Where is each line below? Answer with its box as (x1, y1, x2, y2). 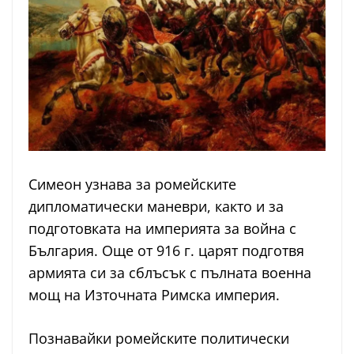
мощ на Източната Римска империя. (28, 284, 280, 304)
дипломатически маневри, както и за (28, 196, 284, 216)
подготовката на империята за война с (28, 218, 296, 238)
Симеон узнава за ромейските (28, 174, 236, 194)
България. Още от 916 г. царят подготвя (28, 240, 304, 260)
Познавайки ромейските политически (28, 328, 289, 348)
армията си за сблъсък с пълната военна (28, 262, 311, 282)
